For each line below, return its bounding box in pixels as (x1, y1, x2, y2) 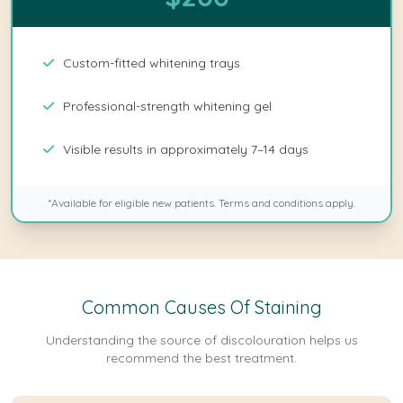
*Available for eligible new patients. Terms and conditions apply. (48, 196, 355, 210)
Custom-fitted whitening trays (63, 55, 240, 71)
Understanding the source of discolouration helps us (45, 332, 358, 348)
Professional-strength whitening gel (63, 98, 272, 114)
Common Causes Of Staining (81, 296, 322, 318)
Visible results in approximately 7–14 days (63, 141, 309, 157)
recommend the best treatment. (106, 350, 297, 366)
